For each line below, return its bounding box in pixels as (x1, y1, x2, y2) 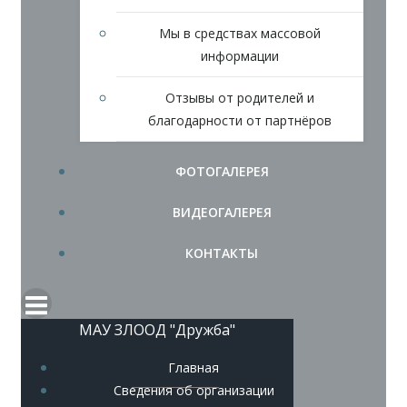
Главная (168, 359, 219, 377)
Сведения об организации (113, 382, 274, 400)
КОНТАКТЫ (185, 244, 258, 263)
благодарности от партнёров (148, 112, 332, 130)
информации (201, 47, 279, 65)
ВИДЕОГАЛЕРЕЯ (172, 203, 272, 222)
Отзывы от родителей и (165, 89, 314, 107)
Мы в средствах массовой (159, 25, 321, 43)
